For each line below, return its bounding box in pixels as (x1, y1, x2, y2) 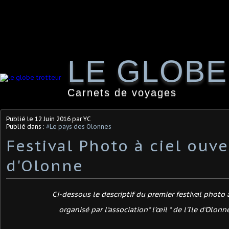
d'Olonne (6, 155, 83, 175)
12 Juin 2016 (35, 115, 71, 123)
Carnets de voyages (67, 87, 177, 98)
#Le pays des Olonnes (46, 123, 111, 130)
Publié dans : (6, 123, 46, 130)
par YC (71, 115, 91, 123)
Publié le (6, 115, 35, 123)
